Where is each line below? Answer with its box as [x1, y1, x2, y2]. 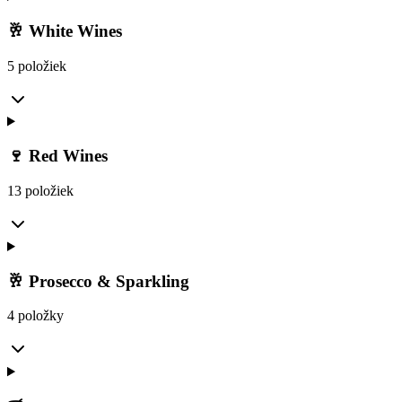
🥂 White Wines [7, 21, 122, 40]
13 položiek [7, 182, 74, 198]
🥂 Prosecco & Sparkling [7, 271, 189, 291]
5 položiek [7, 57, 66, 74]
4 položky [7, 308, 64, 324]
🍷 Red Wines [7, 146, 108, 166]
